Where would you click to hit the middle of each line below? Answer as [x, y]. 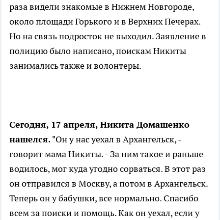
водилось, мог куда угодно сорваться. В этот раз [108, 169]
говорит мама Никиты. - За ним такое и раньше [106, 154]
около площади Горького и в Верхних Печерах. [105, 22]
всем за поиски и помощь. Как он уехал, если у [104, 213]
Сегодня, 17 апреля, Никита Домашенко [99, 125]
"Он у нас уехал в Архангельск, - [116, 139]
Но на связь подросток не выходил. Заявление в [108, 36]
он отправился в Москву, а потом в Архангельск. [109, 184]
